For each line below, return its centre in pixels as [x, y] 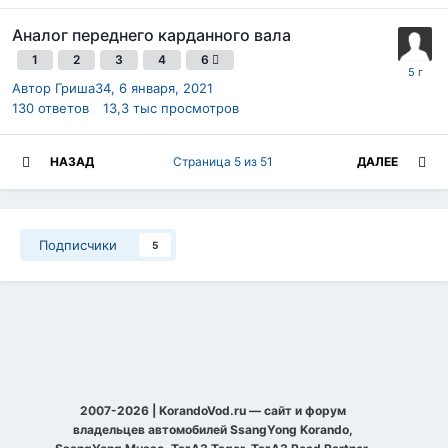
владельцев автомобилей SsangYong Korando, [212, 429]
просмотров [200, 107]
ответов [63, 107]
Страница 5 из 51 [225, 161]
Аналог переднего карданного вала [151, 34]
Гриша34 [83, 87]
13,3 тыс [130, 107]
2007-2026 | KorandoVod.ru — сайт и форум [212, 410]
